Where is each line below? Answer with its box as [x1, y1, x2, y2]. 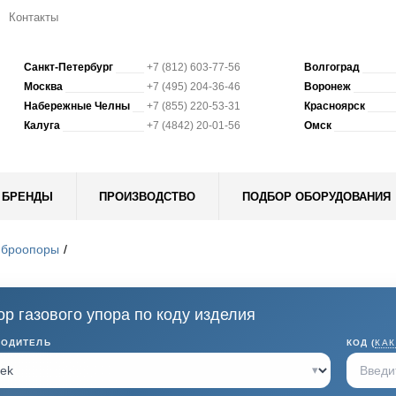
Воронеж [303, 80, 351, 93]
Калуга [24, 119, 61, 132]
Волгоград [303, 61, 360, 73]
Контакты [9, 11, 58, 24]
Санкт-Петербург [24, 61, 114, 73]
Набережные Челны [24, 100, 131, 112]
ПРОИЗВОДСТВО [99, 189, 196, 203]
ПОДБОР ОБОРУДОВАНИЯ [241, 189, 391, 203]
